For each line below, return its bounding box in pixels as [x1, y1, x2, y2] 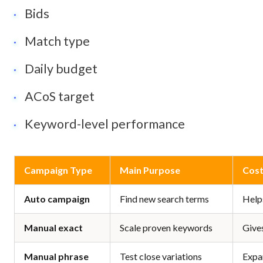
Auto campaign [24, 193, 90, 205]
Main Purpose [120, 164, 180, 176]
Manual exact [24, 222, 83, 234]
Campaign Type [24, 164, 92, 176]
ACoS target [25, 88, 95, 104]
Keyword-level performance [25, 116, 186, 131]
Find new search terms [120, 193, 209, 205]
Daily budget [25, 60, 98, 76]
